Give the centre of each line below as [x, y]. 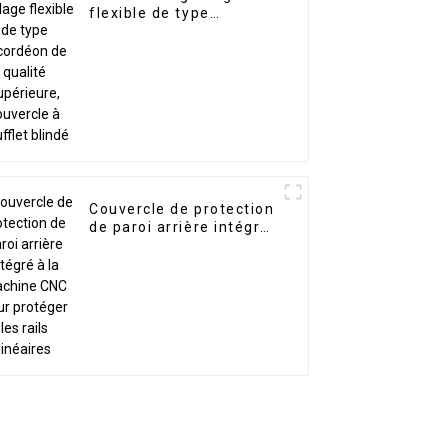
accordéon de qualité [170, 31]
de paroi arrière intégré [179, 227]
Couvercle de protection [182, 209]
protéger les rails [155, 263]
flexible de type [149, 13]
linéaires [122, 281]
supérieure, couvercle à [180, 49]
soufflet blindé [147, 67]
